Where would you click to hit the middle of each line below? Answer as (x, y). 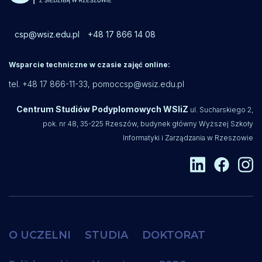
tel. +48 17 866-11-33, (51, 84)
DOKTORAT (174, 235)
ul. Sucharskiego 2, (222, 110)
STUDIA (106, 235)
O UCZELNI (40, 235)
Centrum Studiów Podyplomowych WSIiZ (103, 109)
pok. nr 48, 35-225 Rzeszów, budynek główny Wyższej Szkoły (148, 124)
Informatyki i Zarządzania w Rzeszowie (188, 138)
